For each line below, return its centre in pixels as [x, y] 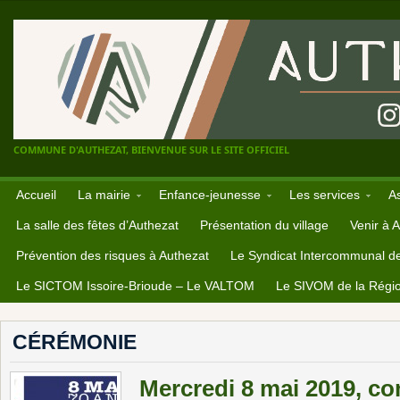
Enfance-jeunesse [210, 195]
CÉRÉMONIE [75, 342]
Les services [325, 195]
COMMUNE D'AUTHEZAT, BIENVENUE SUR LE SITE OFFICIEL [151, 150]
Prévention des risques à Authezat [112, 255]
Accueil [36, 195]
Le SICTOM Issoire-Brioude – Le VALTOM [135, 286]
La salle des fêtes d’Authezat [97, 225]
